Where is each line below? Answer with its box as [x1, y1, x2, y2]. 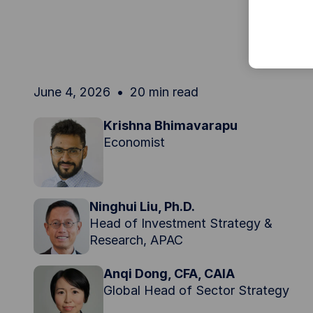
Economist [103, 135, 165, 150]
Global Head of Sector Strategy [103, 282, 289, 298]
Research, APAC [89, 233, 183, 247]
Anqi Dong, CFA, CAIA [103, 265, 235, 281]
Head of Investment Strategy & [89, 216, 272, 231]
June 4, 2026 [34, 85, 110, 99]
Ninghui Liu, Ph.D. [89, 199, 195, 214]
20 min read [126, 85, 198, 99]
